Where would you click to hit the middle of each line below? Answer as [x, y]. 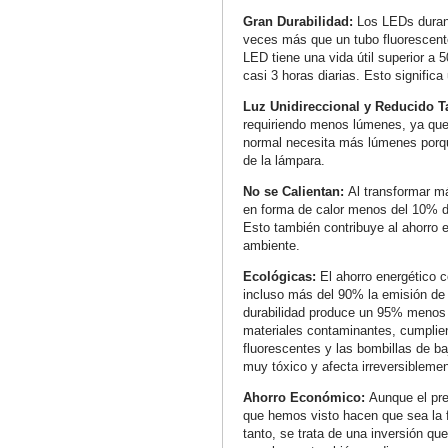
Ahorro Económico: [306, 397]
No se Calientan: [295, 191]
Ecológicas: [281, 276]
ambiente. [271, 245]
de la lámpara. [284, 160]
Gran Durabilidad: [300, 21]
